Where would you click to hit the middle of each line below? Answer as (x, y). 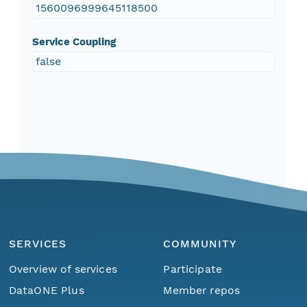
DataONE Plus (46, 291)
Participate (193, 269)
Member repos (202, 291)
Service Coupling (74, 42)
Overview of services (63, 269)
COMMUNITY (200, 243)
